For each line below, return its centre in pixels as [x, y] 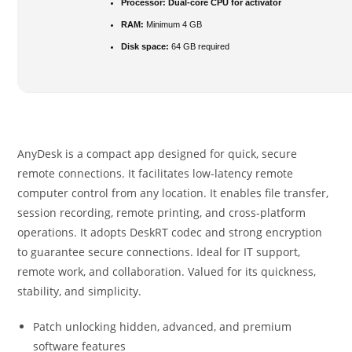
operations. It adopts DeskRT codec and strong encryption [170, 232]
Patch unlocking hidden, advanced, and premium [163, 326]
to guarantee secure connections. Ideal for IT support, [159, 252]
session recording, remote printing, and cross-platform [162, 213]
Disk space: [145, 46]
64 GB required [200, 46]
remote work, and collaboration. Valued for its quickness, [167, 271]
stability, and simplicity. [80, 291]
